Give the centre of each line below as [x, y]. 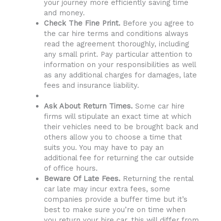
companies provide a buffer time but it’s [115, 200]
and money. [64, 13]
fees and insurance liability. [91, 86]
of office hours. [71, 168]
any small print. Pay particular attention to [118, 55]
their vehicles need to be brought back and [121, 127]
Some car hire [158, 106]
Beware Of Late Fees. [83, 179]
